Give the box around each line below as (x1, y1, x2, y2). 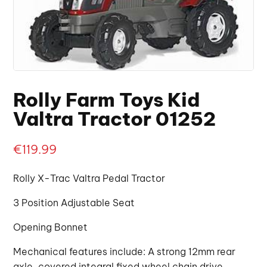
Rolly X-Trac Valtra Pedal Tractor (13, 172, 166, 185)
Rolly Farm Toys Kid (13, 88, 201, 112)
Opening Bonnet (13, 221, 88, 234)
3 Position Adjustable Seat (13, 197, 135, 209)
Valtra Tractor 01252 (13, 107, 216, 131)
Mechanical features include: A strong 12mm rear (13, 246, 236, 258)
